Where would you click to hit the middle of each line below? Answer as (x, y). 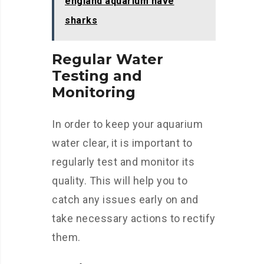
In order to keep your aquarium (127, 124)
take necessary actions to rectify (134, 218)
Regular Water (108, 59)
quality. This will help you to (120, 181)
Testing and (97, 76)
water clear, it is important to (122, 143)
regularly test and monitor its (123, 162)
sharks (81, 20)
